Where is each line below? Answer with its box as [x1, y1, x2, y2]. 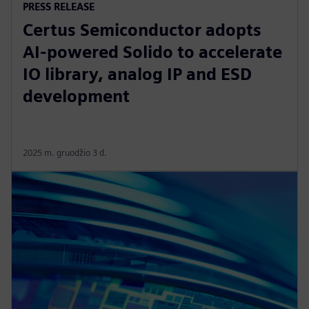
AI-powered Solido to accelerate [23, 41, 282, 62]
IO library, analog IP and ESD [23, 63, 252, 84]
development [23, 86, 130, 106]
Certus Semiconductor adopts [23, 19, 261, 40]
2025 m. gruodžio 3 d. [23, 147, 107, 158]
